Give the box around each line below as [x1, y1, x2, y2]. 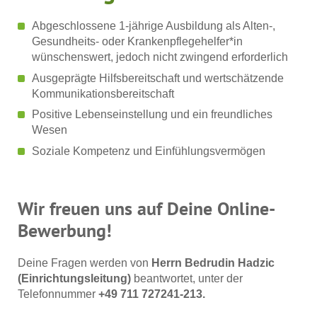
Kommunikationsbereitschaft [32, 87, 174, 100]
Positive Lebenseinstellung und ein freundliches [32, 108, 272, 121]
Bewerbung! [18, 218, 112, 242]
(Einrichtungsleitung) [18, 272, 131, 284]
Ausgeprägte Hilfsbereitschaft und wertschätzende [32, 71, 284, 84]
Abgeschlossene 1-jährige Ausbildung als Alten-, [32, 20, 275, 33]
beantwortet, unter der [131, 272, 243, 284]
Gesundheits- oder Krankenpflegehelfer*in [32, 35, 243, 48]
